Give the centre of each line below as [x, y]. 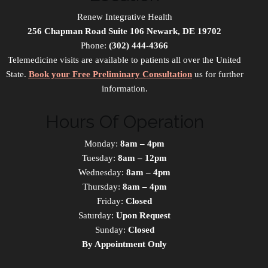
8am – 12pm [142, 158]
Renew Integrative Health [124, 17]
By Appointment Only [124, 244]
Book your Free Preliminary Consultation [110, 74]
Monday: [102, 144]
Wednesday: [102, 173]
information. [124, 89]
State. [17, 74]
